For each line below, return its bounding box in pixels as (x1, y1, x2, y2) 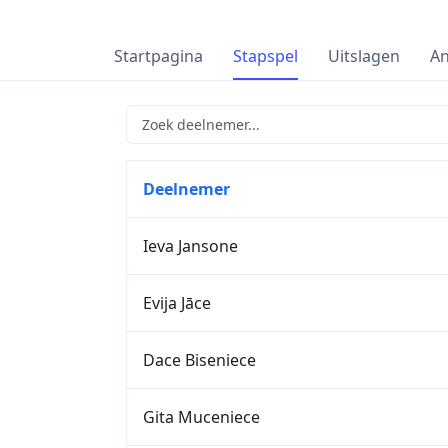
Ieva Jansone (143, 234, 238, 257)
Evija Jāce (143, 291, 211, 314)
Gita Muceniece (143, 405, 260, 428)
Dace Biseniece (143, 348, 256, 371)
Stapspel (233, 44, 298, 67)
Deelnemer (143, 177, 230, 200)
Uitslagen (328, 44, 400, 67)
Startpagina (114, 44, 203, 67)
